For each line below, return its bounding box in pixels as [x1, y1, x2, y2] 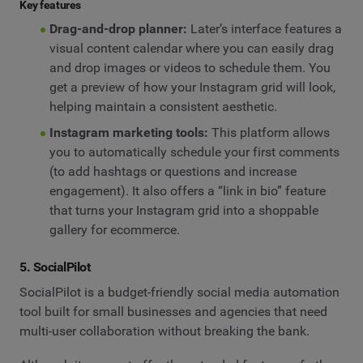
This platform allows [207, 124, 330, 140]
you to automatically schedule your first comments [49, 143, 340, 160]
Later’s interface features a [186, 20, 342, 36]
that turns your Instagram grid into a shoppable [49, 202, 318, 218]
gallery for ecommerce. [49, 221, 180, 237]
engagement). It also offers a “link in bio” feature [49, 182, 326, 199]
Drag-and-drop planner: [49, 20, 187, 36]
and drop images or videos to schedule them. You [49, 59, 331, 75]
